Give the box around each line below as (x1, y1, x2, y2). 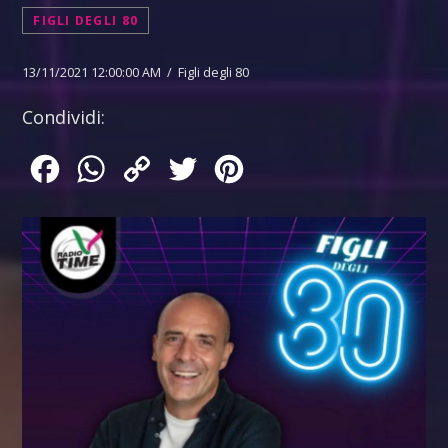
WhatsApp (110, 157, 189, 180)
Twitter (202, 157, 258, 180)
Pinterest (248, 157, 318, 180)
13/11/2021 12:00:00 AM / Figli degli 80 (22, 63, 250, 81)
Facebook (64, 157, 137, 180)
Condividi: (22, 104, 106, 129)
